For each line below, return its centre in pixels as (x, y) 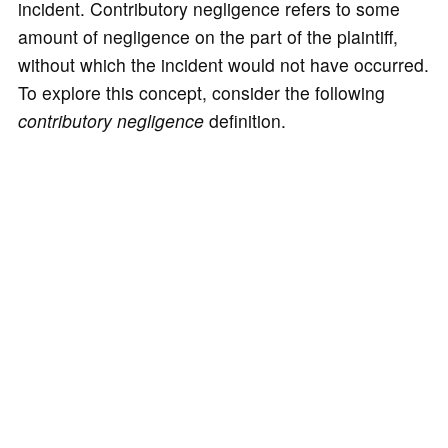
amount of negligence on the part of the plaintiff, (207, 36)
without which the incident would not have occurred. (223, 64)
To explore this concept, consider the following (201, 92)
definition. (247, 120)
